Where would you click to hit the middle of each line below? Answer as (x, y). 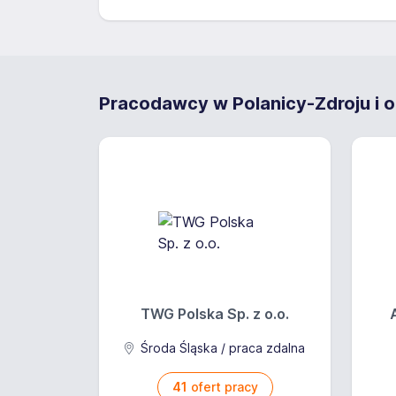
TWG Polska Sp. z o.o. (215, 314)
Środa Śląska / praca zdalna (221, 348)
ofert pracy (222, 387)
